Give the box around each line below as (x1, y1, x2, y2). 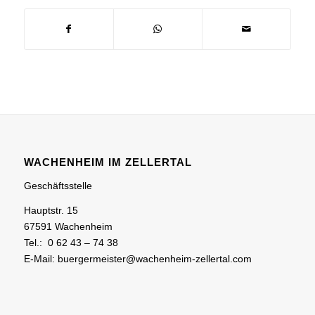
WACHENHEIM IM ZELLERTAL (23, 156, 192, 169)
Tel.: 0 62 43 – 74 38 (23, 236, 118, 248)
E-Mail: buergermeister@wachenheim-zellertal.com (23, 252, 252, 264)
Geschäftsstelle (23, 180, 92, 192)
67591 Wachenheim (23, 220, 112, 232)
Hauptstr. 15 (23, 204, 78, 216)
